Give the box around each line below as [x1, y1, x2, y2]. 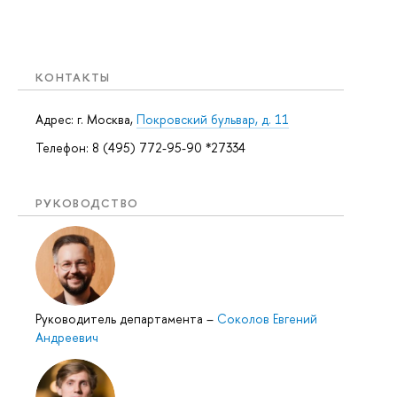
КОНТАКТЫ [35, 68, 111, 85]
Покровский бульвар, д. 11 [136, 110, 289, 128]
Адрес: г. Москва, [35, 110, 136, 128]
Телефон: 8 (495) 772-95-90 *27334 [35, 138, 245, 156]
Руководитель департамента [35, 310, 206, 328]
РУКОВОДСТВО [35, 194, 139, 211]
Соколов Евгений [217, 310, 317, 328]
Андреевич [35, 329, 98, 346]
